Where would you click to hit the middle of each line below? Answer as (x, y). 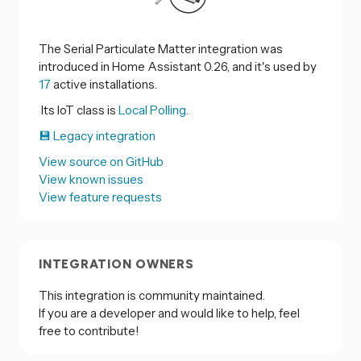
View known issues (91, 180)
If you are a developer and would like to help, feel (169, 313)
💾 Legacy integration (97, 136)
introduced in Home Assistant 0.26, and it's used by (178, 67)
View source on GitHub (101, 162)
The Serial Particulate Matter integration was (161, 49)
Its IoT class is (79, 110)
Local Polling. (154, 110)
